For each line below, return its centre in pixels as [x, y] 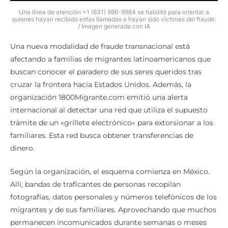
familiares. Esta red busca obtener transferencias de [102, 136]
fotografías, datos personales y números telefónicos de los [113, 197]
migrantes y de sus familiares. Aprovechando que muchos [113, 210]
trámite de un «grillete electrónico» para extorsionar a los [112, 123]
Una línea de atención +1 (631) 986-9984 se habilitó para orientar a [114, 12]
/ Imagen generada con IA [114, 26]
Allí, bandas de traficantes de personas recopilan [95, 184]
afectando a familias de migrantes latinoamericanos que [110, 59]
